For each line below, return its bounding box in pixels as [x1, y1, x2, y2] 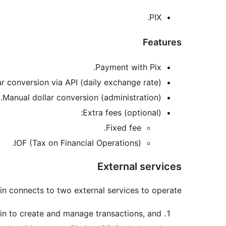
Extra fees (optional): [83, 107, 161, 118]
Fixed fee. [106, 122, 141, 133]
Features [143, 36, 182, 47]
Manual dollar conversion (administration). [3, 92, 161, 102]
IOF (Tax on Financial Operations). [14, 137, 141, 148]
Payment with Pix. [95, 62, 161, 72]
